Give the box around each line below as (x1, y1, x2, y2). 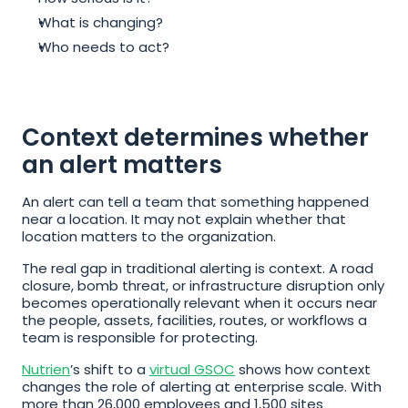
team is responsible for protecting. (22, 328, 258, 347)
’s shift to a (70, 360, 149, 379)
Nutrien (22, 360, 70, 379)
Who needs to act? (38, 37, 169, 56)
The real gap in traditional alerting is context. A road (22, 259, 373, 278)
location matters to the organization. (22, 227, 276, 246)
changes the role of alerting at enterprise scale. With (22, 377, 382, 396)
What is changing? (38, 13, 163, 32)
